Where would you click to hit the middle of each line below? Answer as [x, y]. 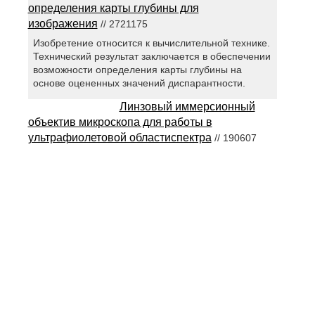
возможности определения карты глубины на [137, 70]
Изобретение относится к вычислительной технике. [151, 43]
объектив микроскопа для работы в [120, 122]
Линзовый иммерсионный [187, 106]
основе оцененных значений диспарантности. [139, 83]
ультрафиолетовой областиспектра [120, 137]
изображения [63, 24]
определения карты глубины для [113, 8]
